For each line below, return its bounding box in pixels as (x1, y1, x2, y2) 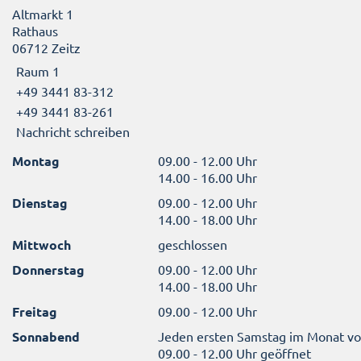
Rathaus (12, 22, 58, 39)
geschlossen (158, 236, 228, 253)
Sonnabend (12, 328, 80, 346)
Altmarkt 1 (12, 5, 73, 22)
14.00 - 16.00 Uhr (158, 169, 258, 186)
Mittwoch (12, 236, 71, 254)
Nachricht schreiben (16, 122, 130, 139)
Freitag (12, 303, 57, 321)
